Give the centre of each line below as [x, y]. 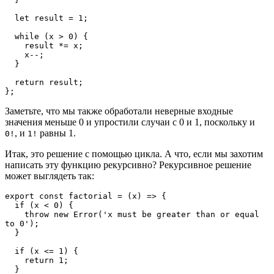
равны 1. [57, 133]
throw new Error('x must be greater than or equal [15, 215]
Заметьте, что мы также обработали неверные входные [119, 111]
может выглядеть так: [50, 176]
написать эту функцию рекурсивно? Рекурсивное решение [128, 165]
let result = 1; [51, 18]
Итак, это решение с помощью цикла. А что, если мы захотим [134, 154]
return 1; [46, 261]
